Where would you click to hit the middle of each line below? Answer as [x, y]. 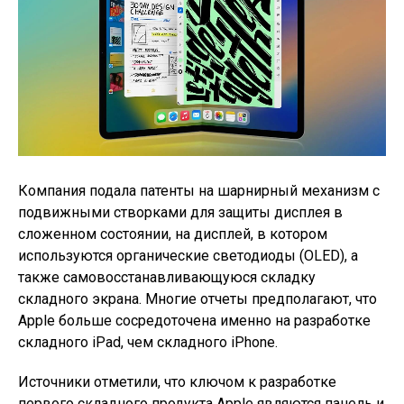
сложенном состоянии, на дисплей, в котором [173, 234]
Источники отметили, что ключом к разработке [177, 382]
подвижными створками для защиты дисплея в [180, 212]
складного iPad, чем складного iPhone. [148, 342]
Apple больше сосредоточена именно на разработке [194, 321]
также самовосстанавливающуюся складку [167, 277]
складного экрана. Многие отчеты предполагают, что [197, 299]
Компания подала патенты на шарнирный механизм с [199, 191]
